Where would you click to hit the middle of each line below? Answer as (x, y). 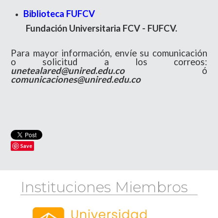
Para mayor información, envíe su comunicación (109, 53)
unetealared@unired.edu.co (68, 70)
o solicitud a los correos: (109, 62)
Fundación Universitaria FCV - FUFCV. (102, 28)
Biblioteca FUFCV (59, 13)
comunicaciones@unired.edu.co (76, 79)
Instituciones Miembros (104, 187)
